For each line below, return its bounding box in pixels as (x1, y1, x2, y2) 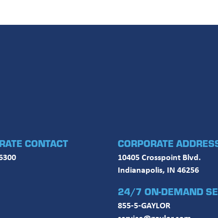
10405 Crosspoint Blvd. (118, 151, 201, 163)
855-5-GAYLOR (118, 199, 171, 211)
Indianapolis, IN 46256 (118, 163, 200, 176)
